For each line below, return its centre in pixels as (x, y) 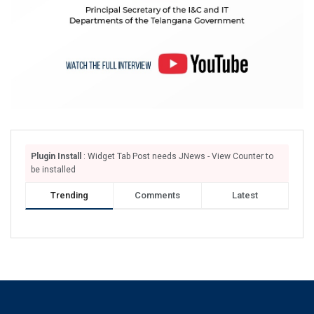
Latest (245, 196)
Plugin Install (56, 157)
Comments (157, 196)
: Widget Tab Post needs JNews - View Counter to (177, 157)
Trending (70, 196)
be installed (53, 170)
